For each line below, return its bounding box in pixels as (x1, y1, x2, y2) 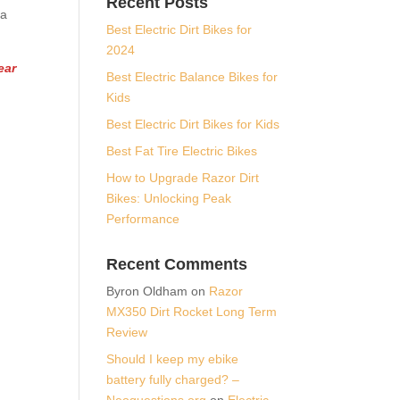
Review (106, 324, 148, 339)
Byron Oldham (106, 283, 188, 298)
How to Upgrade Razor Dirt (106, 170, 260, 185)
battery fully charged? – (106, 371, 240, 387)
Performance (106, 211, 180, 226)
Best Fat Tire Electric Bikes (106, 143, 258, 158)
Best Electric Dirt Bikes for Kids (106, 116, 280, 131)
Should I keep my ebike (106, 351, 239, 366)
